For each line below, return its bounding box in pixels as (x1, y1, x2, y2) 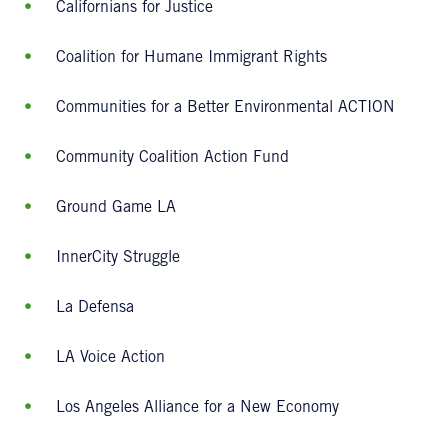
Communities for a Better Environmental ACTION (56, 100, 395, 116)
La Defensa (56, 300, 134, 316)
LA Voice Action (56, 350, 165, 366)
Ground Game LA (56, 200, 176, 216)
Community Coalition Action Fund (56, 150, 289, 166)
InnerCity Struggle (56, 250, 180, 266)
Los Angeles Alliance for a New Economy (56, 400, 339, 416)
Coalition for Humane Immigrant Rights (56, 50, 327, 66)
